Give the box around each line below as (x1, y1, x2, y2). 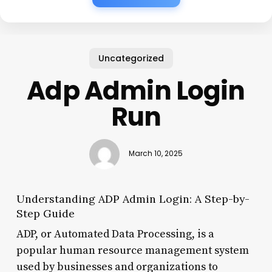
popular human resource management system (16, 243, 249, 257)
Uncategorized (98, 52, 165, 64)
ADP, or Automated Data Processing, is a (16, 226, 214, 241)
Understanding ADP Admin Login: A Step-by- (16, 191, 250, 206)
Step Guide (16, 206, 75, 220)
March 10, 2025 (128, 149, 183, 159)
